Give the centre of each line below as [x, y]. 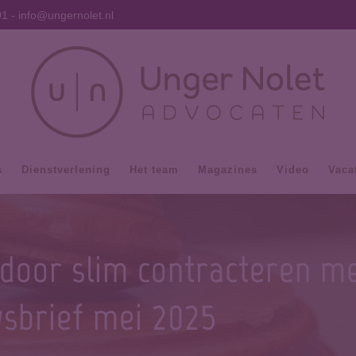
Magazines [227, 170]
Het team [154, 170]
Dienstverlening [66, 170]
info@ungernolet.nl [66, 15]
